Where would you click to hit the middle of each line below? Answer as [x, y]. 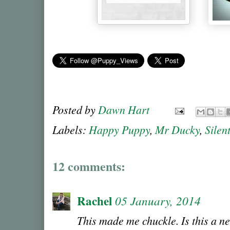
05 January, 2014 [158, 201]
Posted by [75, 109]
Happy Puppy [119, 130]
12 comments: [89, 166]
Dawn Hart [124, 109]
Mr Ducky [177, 130]
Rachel [94, 201]
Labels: [71, 130]
